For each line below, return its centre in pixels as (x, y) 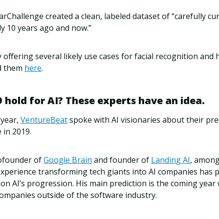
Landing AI (171, 160)
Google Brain (68, 160)
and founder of (121, 160)
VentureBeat (44, 120)
